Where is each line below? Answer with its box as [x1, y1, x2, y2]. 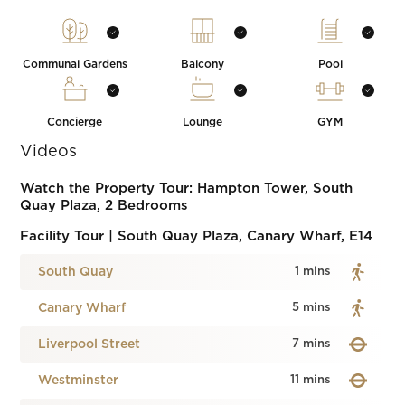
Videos [20, 144, 78, 160]
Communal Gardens [22, 59, 127, 70]
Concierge [47, 117, 103, 127]
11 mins [289, 374, 331, 386]
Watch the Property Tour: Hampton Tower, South [20, 182, 353, 195]
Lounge [182, 117, 222, 127]
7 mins [291, 338, 331, 350]
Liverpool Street [38, 338, 141, 351]
